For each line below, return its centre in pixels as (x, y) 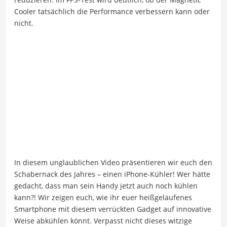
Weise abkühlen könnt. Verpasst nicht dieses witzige (103, 220)
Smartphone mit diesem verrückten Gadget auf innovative (113, 209)
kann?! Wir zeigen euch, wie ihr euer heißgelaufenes (103, 197)
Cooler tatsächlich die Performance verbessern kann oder (112, 12)
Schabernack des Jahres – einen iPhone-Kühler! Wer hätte (112, 174)
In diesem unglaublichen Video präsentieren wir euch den (113, 162)
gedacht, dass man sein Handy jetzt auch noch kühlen (106, 185)
